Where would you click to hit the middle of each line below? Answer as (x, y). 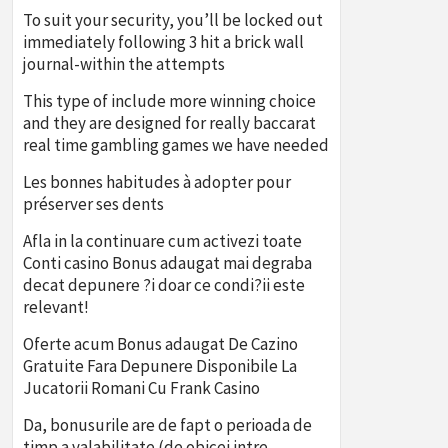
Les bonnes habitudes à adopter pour (157, 182)
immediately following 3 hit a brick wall (163, 42)
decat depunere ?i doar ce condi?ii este (164, 285)
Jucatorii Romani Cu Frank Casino (141, 388)
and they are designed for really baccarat (169, 123)
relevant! (56, 307)
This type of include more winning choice (169, 101)
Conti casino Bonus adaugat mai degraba (167, 263)
